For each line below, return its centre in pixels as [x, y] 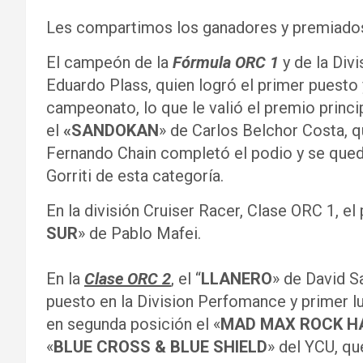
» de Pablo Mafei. [139, 233]
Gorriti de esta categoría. [135, 176]
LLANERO [237, 279]
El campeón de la [109, 62]
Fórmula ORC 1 [226, 62]
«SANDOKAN [111, 130]
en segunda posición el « [133, 324]
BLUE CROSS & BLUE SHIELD [160, 347]
